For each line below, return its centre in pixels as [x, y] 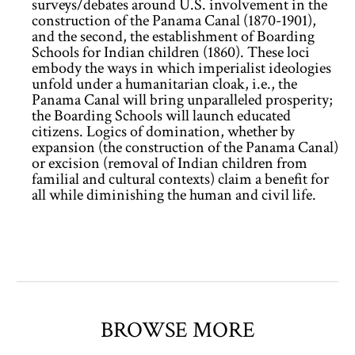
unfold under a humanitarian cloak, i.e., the [164, 84]
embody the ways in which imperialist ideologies [181, 68]
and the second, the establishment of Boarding [173, 36]
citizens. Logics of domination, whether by [163, 131]
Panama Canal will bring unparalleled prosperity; [182, 99]
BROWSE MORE [177, 330]
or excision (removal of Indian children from [170, 163]
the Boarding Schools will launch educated [161, 115]
